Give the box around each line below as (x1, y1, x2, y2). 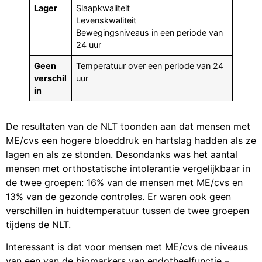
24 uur (76, 39, 102, 50)
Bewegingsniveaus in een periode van (76, 27, 223, 37)
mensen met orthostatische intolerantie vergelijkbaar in (6, 162, 250, 174)
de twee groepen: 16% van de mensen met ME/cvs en (6, 176, 243, 188)
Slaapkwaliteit (76, 2, 130, 13)
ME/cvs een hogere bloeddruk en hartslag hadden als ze (6, 134, 256, 146)
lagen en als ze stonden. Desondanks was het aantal (6, 148, 237, 160)
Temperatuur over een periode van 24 (76, 60, 224, 71)
